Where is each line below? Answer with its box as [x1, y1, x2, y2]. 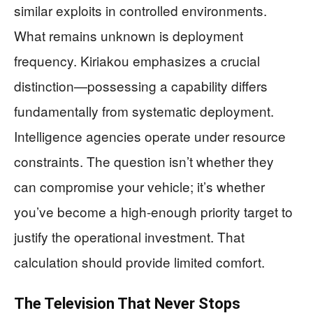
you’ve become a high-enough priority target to [14, 201, 293, 221]
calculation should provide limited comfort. [14, 252, 265, 271]
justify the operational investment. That [14, 226, 245, 246]
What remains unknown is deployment [14, 25, 243, 45]
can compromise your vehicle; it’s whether [14, 176, 265, 196]
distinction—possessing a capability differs [14, 75, 268, 95]
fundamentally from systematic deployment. [14, 101, 274, 120]
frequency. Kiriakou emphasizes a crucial [14, 50, 260, 70]
